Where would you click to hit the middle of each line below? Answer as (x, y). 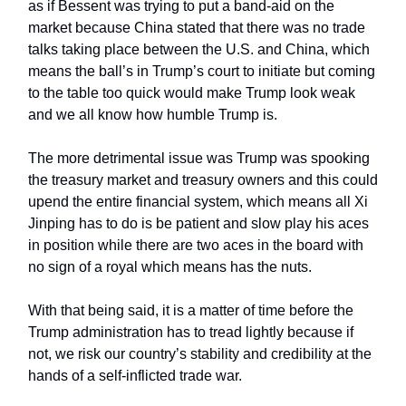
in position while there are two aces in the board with (196, 246)
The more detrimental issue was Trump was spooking (199, 159)
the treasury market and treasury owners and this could (203, 180)
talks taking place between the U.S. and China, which (199, 50)
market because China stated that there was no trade (197, 28)
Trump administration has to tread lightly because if (191, 333)
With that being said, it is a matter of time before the (191, 311)
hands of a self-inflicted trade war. (137, 376)
